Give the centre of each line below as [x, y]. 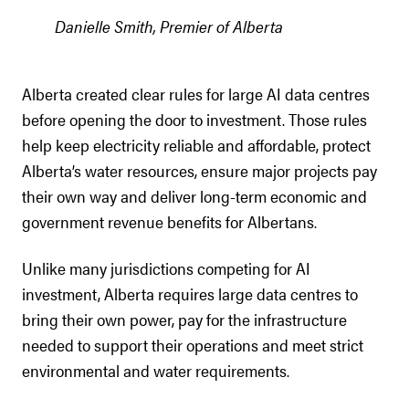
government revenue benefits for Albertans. [169, 221]
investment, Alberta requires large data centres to [190, 294]
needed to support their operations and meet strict [193, 345]
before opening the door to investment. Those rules [194, 119]
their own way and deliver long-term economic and [194, 196]
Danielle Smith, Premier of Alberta [169, 26]
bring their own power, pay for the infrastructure [184, 319]
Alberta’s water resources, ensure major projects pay [199, 170]
